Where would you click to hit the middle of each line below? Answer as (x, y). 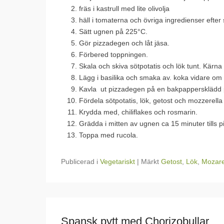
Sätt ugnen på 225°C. (113, 31)
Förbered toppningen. (113, 54)
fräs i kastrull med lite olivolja (124, 8)
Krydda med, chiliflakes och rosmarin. (138, 112)
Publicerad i (80, 161)
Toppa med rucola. (108, 135)
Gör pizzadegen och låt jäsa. (124, 43)
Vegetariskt (117, 161)
